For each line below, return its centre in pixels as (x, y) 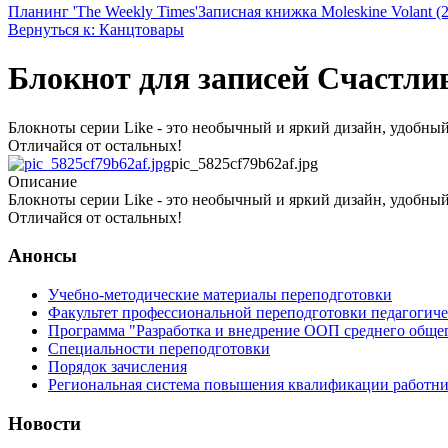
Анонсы (42, 256)
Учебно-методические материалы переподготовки (220, 295)
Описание (42, 181)
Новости (44, 423)
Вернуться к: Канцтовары (96, 29)
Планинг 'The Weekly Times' (103, 11)
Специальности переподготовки (159, 349)
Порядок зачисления (117, 367)
